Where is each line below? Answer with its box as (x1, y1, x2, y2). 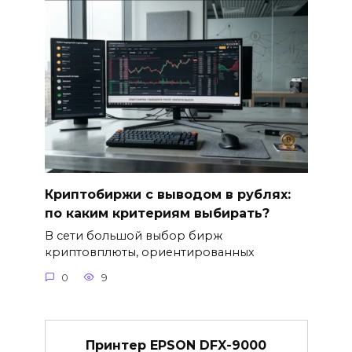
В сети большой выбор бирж (44, 229, 222, 244)
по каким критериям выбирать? (44, 205, 269, 221)
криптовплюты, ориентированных (44, 245, 255, 260)
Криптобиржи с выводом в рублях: (44, 186, 291, 202)
